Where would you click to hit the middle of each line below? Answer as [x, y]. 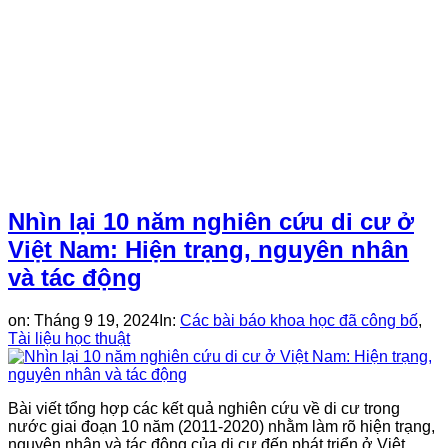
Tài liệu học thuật [69, 338]
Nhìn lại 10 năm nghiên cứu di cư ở [211, 221]
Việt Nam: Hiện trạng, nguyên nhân [208, 249]
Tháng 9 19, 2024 [96, 320]
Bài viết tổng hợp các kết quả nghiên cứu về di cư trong [204, 408]
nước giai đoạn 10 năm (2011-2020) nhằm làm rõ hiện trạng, [221, 426]
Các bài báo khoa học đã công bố [299, 320]
